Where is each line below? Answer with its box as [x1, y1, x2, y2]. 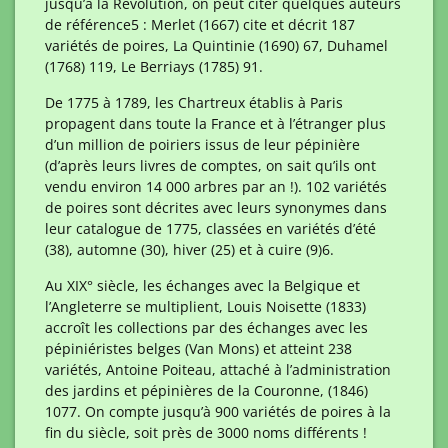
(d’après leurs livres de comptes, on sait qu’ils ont [45, 156, 376, 175]
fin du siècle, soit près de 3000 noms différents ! [45, 423, 367, 442]
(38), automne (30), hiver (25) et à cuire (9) [45, 240, 322, 259]
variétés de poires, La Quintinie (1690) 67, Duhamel [45, 36, 388, 55]
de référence [45, 15, 131, 34]
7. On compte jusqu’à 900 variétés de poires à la [69, 402, 391, 421]
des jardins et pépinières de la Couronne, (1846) [45, 381, 368, 400]
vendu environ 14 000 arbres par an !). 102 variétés [45, 177, 387, 196]
